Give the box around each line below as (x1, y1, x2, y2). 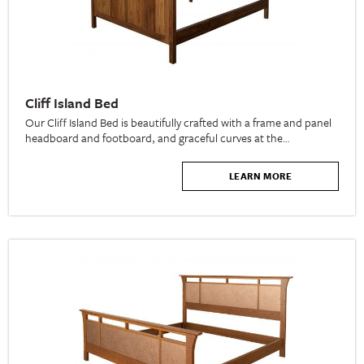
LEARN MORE (228, 169, 292, 184)
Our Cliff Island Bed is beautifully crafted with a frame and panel (25, 114, 332, 132)
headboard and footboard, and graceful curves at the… (25, 129, 290, 147)
